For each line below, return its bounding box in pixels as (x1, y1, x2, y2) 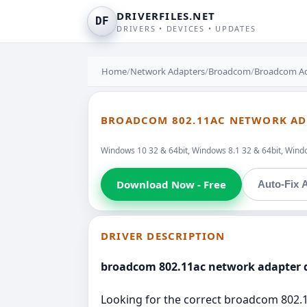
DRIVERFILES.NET (116, 9, 215, 23)
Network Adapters (130, 65, 205, 77)
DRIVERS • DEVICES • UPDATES (116, 23, 256, 34)
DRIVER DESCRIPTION (101, 228, 225, 243)
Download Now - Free (116, 177, 226, 191)
